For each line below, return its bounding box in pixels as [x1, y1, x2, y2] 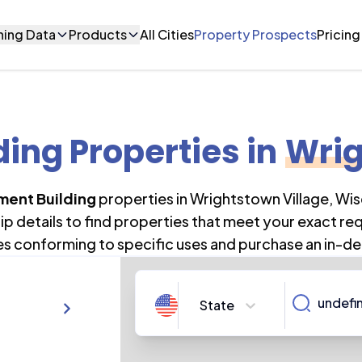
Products [69, 26, 128, 43]
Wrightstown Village [189, 189, 329, 208]
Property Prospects [194, 26, 318, 43]
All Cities [140, 26, 195, 43]
